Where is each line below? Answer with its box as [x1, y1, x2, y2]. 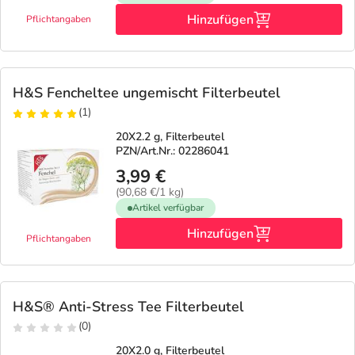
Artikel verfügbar [132, 201, 204, 214]
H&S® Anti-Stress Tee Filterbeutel [13, 297, 244, 316]
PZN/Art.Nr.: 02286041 [116, 143, 229, 158]
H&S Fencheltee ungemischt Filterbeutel [13, 83, 281, 102]
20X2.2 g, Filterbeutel [116, 129, 224, 144]
